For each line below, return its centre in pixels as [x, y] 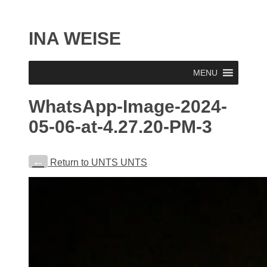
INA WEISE [75, 38]
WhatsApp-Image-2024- [128, 106]
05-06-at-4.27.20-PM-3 [120, 127]
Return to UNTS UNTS [97, 162]
